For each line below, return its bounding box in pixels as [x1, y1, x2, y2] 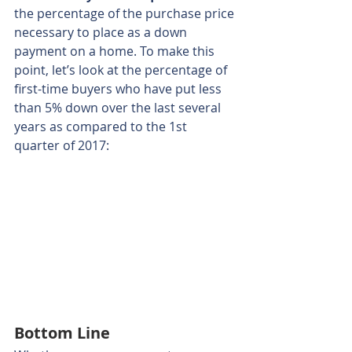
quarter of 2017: [14, 137, 109, 155]
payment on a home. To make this [14, 42, 218, 60]
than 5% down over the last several [14, 99, 224, 117]
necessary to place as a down [14, 24, 190, 42]
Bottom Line [14, 322, 110, 344]
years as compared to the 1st [14, 118, 190, 136]
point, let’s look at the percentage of [14, 61, 230, 79]
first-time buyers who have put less [14, 80, 225, 98]
